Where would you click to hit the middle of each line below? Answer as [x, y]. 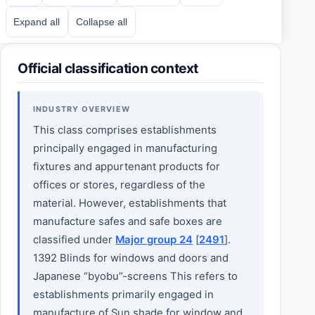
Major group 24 [154, 239]
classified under [75, 239]
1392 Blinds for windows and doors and [131, 258]
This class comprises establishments [125, 130]
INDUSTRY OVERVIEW [82, 109]
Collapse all [102, 21]
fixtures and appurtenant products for [127, 166]
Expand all [37, 21]
